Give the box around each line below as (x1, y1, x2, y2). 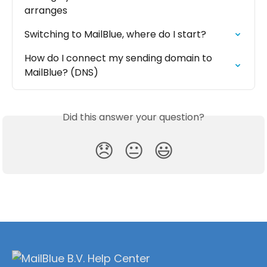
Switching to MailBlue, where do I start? (24, 27, 206, 41)
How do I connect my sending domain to (24, 51, 215, 65)
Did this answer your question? (63, 110, 204, 124)
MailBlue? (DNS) (24, 65, 98, 79)
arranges (24, 3, 67, 17)
